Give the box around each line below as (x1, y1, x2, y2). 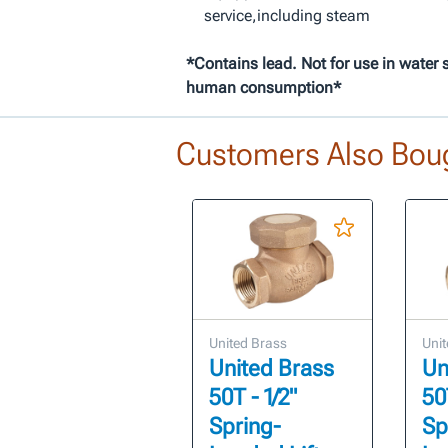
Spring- (208, 413, 281, 441)
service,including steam (203, 6, 370, 25)
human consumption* (186, 78, 341, 97)
